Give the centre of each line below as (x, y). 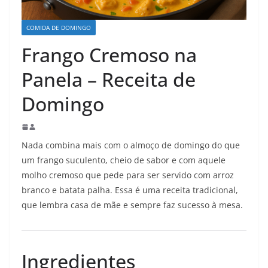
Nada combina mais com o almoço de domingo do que (131, 145)
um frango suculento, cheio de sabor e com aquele (124, 160)
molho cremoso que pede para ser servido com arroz (128, 175)
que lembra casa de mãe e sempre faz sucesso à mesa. (132, 205)
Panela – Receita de (109, 80)
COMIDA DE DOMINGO (59, 28)
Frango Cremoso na (109, 55)
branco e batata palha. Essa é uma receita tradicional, (130, 190)
